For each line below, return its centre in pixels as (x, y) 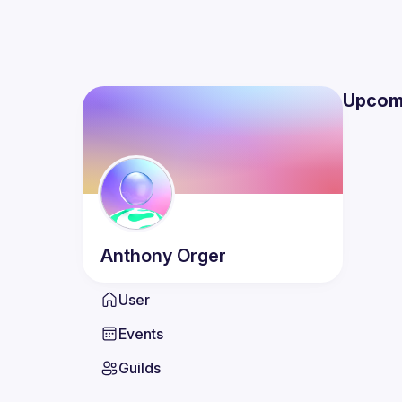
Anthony (136, 256)
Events (141, 334)
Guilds (140, 368)
